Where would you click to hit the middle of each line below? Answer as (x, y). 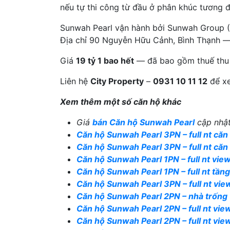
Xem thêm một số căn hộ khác (121, 102)
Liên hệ (75, 81)
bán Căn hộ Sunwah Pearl (143, 122)
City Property (117, 81)
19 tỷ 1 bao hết (105, 61)
